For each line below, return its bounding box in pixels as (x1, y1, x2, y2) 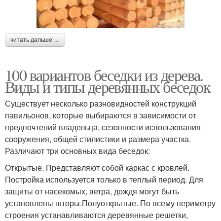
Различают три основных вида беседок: (5, 145, 150, 156)
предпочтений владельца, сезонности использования (5, 121, 201, 133)
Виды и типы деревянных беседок (5, 75, 210, 97)
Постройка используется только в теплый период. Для (5, 173, 203, 185)
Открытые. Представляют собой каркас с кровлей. (5, 161, 189, 173)
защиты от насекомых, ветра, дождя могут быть (5, 185, 179, 197)
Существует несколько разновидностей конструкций (5, 97, 196, 109)
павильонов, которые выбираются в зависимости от (5, 109, 196, 121)
